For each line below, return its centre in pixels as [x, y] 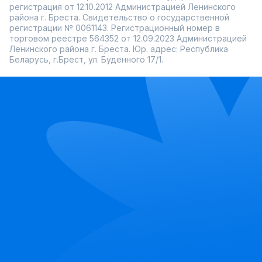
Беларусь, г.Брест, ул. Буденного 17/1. [86, 59]
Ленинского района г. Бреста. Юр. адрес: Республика [119, 49]
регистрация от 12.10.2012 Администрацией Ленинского [123, 7]
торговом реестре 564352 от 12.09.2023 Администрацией [128, 38]
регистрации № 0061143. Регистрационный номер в [115, 28]
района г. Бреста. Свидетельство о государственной [119, 17]
